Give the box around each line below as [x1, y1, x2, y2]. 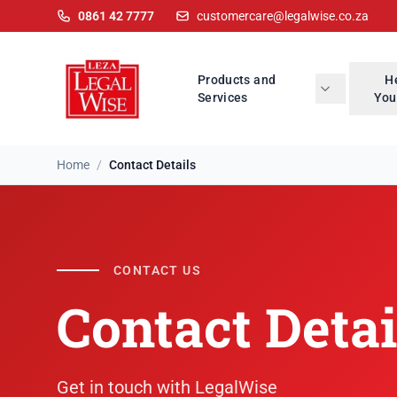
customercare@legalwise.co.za [197, 9, 369, 23]
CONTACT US [113, 263, 201, 277]
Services [198, 90, 248, 105]
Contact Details [109, 158, 196, 172]
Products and [198, 73, 276, 87]
